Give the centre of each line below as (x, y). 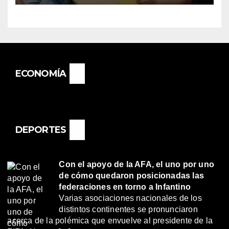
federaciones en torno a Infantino (125, 187)
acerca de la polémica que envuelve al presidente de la (110, 221)
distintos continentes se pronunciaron (128, 210)
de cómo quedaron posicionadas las (132, 176)
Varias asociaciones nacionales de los (130, 198)
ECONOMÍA (41, 74)
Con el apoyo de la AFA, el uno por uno (137, 165)
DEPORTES (41, 130)
